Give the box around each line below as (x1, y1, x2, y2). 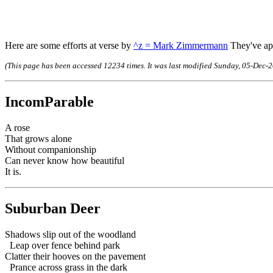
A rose (5, 122, 30, 133)
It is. (5, 166, 21, 177)
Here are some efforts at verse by (5, 40, 133, 51)
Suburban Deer (5, 200, 101, 217)
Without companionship (5, 144, 96, 155)
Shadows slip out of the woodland (5, 229, 136, 240)
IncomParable (5, 94, 94, 110)
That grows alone (5, 133, 72, 144)
